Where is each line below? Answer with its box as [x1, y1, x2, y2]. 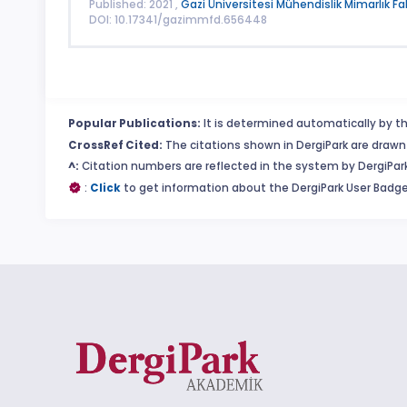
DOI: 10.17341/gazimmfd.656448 [88, 12, 267, 27]
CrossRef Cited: [68, 137, 163, 153]
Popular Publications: [68, 116, 201, 132]
